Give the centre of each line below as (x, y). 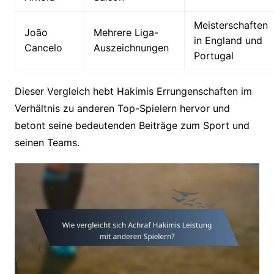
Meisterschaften (231, 25)
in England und (228, 40)
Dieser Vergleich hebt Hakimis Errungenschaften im (133, 91)
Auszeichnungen (131, 47)
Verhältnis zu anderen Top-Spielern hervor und (122, 108)
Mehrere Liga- (126, 32)
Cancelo (43, 47)
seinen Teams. (47, 142)
